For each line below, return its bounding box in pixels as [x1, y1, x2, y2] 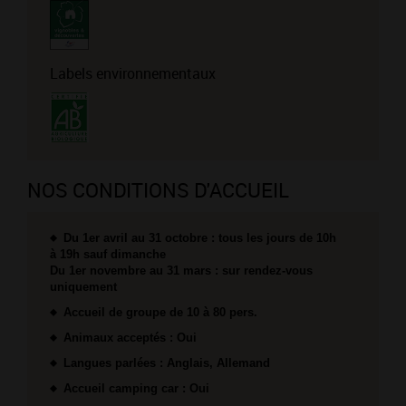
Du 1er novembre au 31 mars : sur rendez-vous [50, 264, 313, 278]
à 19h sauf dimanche [50, 247, 166, 262]
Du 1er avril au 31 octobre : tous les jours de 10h [63, 231, 336, 246]
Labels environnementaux [50, 63, 216, 84]
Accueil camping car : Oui [63, 382, 209, 396]
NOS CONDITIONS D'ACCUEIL [27, 177, 289, 204]
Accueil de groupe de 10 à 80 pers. [63, 305, 257, 320]
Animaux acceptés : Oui [63, 331, 197, 345]
